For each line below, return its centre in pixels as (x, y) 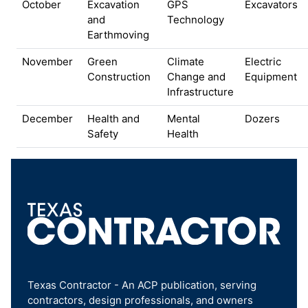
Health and (113, 119)
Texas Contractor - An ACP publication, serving (142, 285)
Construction (119, 77)
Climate (186, 62)
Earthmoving (118, 35)
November (47, 62)
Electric (263, 62)
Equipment (271, 77)
